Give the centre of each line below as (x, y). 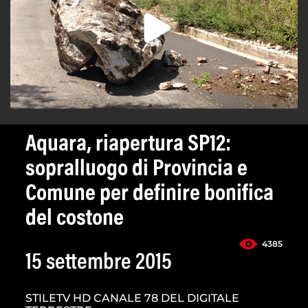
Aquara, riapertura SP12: (128, 145)
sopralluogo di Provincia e (136, 170)
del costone (75, 220)
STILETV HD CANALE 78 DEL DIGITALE (132, 298)
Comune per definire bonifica (150, 195)
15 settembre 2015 (99, 264)
